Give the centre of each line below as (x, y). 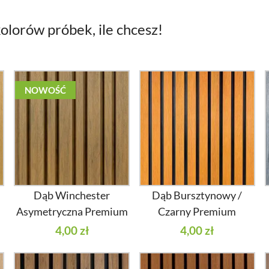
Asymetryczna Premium (72, 211)
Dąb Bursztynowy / (197, 195)
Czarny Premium (197, 211)
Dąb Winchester (72, 195)
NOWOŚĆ (46, 90)
